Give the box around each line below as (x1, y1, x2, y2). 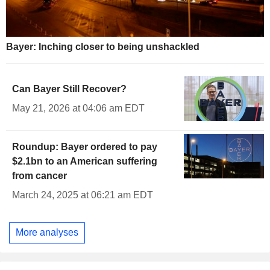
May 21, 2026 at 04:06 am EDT (12, 103, 145, 114)
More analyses (16, 227, 78, 238)
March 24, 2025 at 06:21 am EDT (12, 189, 153, 200)
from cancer (12, 170, 67, 181)
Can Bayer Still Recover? (12, 84, 127, 95)
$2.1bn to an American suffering (12, 155, 157, 166)
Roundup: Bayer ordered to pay (12, 141, 157, 152)
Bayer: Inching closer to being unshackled (6, 42, 199, 52)
